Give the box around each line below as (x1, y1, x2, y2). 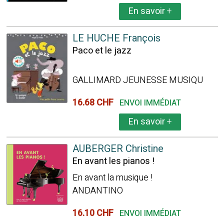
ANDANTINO (72, 184, 123, 197)
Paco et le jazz (72, 44, 131, 57)
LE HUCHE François (72, 31, 160, 45)
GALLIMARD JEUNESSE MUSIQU (72, 73, 203, 87)
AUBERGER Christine (72, 141, 163, 156)
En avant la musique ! (72, 171, 152, 184)
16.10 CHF (72, 206, 117, 220)
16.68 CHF (72, 96, 117, 109)
